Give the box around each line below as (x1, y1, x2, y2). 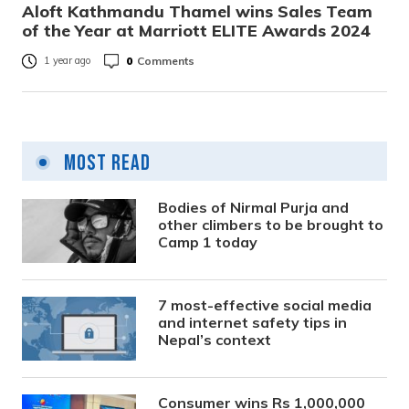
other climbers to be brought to (158, 215, 384, 234)
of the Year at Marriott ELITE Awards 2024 (22, 20, 371, 41)
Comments (137, 53, 194, 68)
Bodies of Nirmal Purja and (158, 198, 350, 216)
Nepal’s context (158, 330, 272, 349)
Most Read (59, 150, 151, 176)
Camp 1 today (158, 233, 258, 251)
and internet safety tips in (158, 313, 348, 331)
